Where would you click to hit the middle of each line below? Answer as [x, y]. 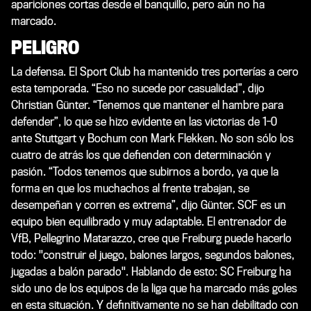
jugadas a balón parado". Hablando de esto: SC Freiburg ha [151, 271]
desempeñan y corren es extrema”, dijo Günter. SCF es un [149, 205]
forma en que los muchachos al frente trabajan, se [130, 188]
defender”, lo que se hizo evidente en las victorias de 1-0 [144, 121]
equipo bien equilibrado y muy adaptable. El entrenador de [149, 221]
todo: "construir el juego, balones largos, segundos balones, [153, 255]
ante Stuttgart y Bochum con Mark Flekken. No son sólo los [152, 138]
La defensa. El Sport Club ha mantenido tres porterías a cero [155, 72]
